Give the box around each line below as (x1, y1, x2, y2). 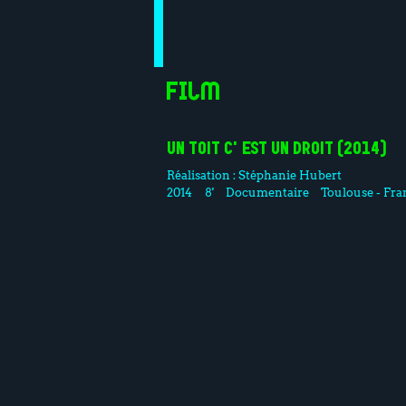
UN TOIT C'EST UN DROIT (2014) (167, 140, 388, 159)
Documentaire (225, 184, 309, 199)
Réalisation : (167, 167, 239, 182)
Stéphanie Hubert (238, 167, 343, 182)
